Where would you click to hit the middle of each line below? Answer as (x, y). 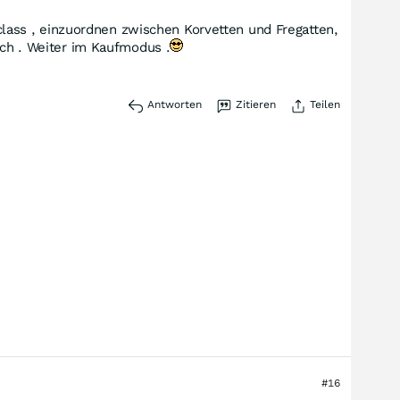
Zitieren (256, 104)
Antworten (175, 104)
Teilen (325, 104)
